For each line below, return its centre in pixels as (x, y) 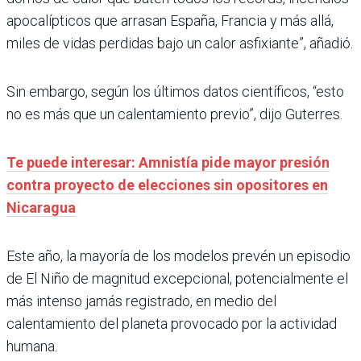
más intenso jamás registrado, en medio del (141, 301)
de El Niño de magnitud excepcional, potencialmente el (177, 279)
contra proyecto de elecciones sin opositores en (167, 185)
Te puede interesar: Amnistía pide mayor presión (168, 163)
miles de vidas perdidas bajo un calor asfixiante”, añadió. (180, 44)
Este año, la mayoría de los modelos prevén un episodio (178, 256)
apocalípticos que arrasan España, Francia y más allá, (170, 21)
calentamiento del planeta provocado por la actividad (172, 324)
